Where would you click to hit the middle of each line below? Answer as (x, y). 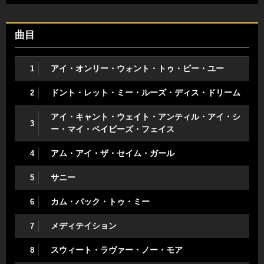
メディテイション (84, 226)
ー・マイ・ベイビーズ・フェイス (113, 129)
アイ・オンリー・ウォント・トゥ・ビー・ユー (137, 68)
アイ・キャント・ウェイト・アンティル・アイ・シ (146, 117)
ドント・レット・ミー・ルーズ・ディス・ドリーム (146, 93)
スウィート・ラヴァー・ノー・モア (117, 250)
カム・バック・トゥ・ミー (100, 202)
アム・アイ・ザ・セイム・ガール (113, 153)
